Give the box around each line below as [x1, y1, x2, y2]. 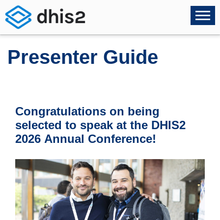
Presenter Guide [7, 46, 158, 68]
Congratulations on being [15, 105, 160, 118]
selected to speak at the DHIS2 [15, 118, 186, 132]
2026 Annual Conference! [15, 132, 156, 145]
